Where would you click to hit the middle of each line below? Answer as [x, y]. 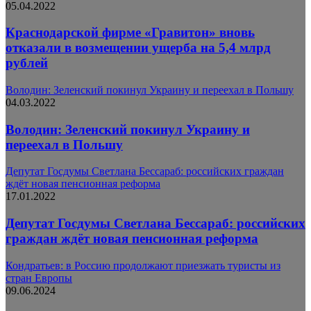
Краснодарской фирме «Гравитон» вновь [130, 33]
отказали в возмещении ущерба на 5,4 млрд [138, 48]
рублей [27, 63]
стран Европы [39, 278]
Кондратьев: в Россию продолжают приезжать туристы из [143, 265]
